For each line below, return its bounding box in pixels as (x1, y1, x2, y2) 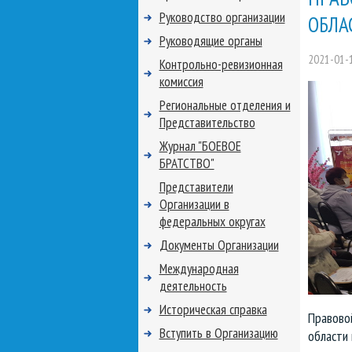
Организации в (159, 196, 229, 213)
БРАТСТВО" (159, 155, 214, 172)
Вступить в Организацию (159, 324, 278, 342)
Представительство (159, 114, 255, 131)
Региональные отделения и (159, 97, 291, 114)
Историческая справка (159, 301, 267, 318)
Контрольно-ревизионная (159, 56, 283, 73)
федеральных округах (159, 213, 266, 230)
